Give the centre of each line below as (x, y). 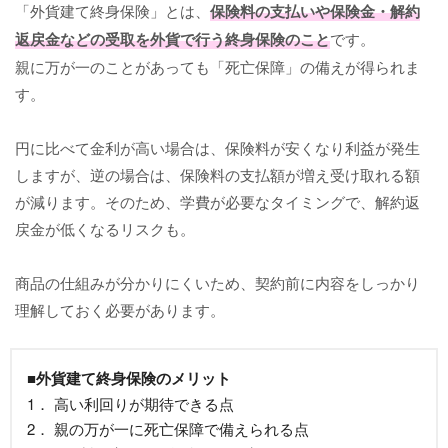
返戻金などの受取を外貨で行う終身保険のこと (172, 38)
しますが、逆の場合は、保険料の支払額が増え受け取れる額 (217, 174)
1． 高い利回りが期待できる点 (130, 403)
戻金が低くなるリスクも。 (105, 228)
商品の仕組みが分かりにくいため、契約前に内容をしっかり (217, 282)
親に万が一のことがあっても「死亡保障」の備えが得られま (217, 66)
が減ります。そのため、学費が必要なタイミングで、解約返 (217, 201)
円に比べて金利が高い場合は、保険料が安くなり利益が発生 (217, 147)
